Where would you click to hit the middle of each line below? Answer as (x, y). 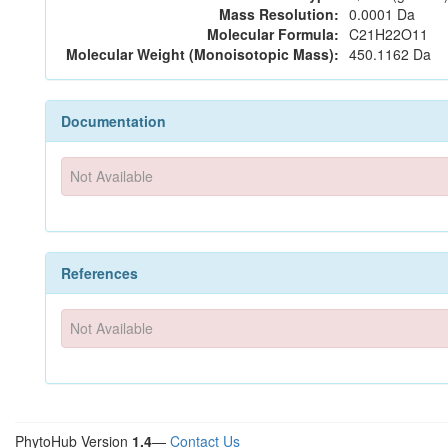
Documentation (113, 121)
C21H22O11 (388, 34)
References (99, 272)
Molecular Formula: (273, 34)
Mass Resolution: (279, 14)
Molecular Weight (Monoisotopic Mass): (202, 54)
